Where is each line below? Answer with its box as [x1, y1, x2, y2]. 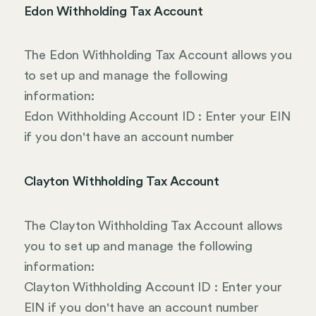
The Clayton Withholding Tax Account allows [23, 219, 283, 232]
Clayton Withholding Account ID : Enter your [23, 280, 282, 293]
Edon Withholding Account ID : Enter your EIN [23, 110, 291, 123]
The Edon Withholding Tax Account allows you [23, 49, 292, 62]
